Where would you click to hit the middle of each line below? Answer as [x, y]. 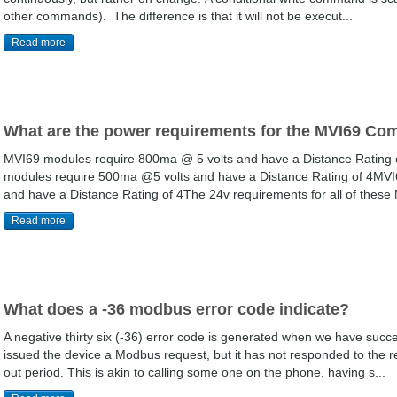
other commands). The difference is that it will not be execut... [178, 16]
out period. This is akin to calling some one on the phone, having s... [195, 372]
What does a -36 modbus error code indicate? [176, 309]
